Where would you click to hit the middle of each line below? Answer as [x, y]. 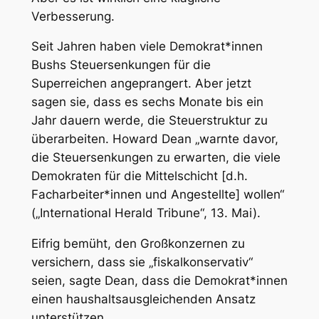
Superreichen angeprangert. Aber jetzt [141, 84]
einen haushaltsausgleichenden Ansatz [143, 299]
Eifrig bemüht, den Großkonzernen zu [138, 244]
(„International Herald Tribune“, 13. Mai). [146, 213]
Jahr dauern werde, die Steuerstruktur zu [149, 121]
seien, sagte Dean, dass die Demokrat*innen [159, 281]
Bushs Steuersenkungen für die [121, 65]
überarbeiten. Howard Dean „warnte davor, [155, 139]
